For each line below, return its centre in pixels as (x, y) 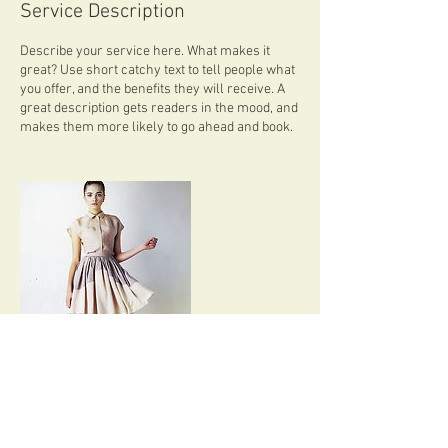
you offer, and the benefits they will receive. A (152, 89)
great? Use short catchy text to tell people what (157, 70)
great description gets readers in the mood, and (159, 108)
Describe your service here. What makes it (145, 51)
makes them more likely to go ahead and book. (156, 127)
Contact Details (83, 410)
